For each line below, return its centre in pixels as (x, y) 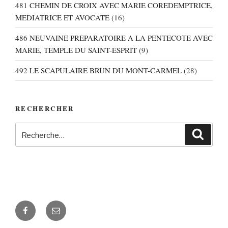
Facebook (37, 207)
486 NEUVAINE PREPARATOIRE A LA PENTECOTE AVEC (114, 38)
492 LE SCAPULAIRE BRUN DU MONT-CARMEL (98, 70)
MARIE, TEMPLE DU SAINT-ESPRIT (76, 50)
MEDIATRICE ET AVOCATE (62, 18)
